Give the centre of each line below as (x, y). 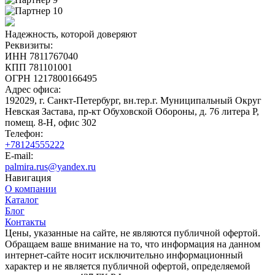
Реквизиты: (29, 45)
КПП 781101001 (39, 67)
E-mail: (19, 155)
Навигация (28, 177)
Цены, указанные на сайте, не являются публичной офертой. (133, 233)
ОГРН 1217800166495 (51, 78)
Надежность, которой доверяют (71, 34)
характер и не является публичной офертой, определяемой (128, 266)
